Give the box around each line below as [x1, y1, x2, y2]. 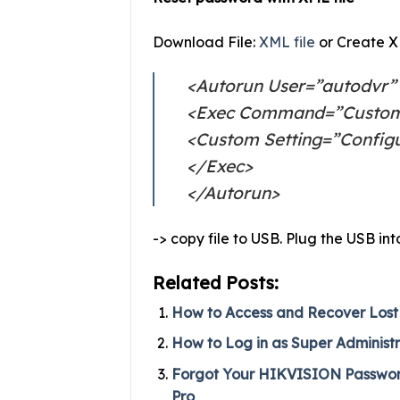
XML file [259, 32, 315, 51]
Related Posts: [153, 271, 279, 294]
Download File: [153, 32, 259, 51]
